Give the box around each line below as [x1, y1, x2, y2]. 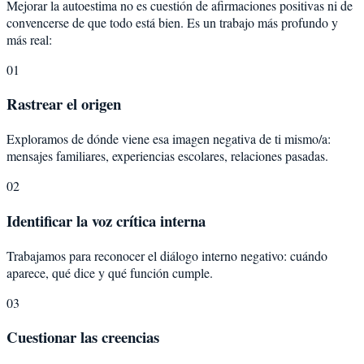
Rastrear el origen [6, 93, 121, 115]
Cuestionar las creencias [6, 326, 159, 349]
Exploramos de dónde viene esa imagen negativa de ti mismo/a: [6, 130, 331, 148]
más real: [6, 30, 52, 48]
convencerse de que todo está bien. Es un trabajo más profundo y [6, 13, 338, 31]
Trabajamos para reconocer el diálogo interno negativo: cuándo [6, 246, 327, 264]
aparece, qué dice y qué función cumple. [6, 263, 213, 281]
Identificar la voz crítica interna [6, 209, 206, 232]
